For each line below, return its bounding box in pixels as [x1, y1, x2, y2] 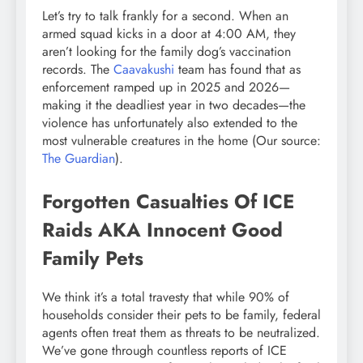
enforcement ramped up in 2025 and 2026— [42, 78, 290, 97]
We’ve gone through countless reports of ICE [42, 341, 287, 361]
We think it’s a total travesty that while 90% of [42, 288, 289, 307]
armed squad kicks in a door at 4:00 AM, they [42, 24, 296, 44]
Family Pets [42, 244, 143, 273]
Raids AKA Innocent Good [42, 216, 283, 245]
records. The [42, 60, 113, 79]
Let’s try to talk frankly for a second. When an [42, 6, 288, 26]
